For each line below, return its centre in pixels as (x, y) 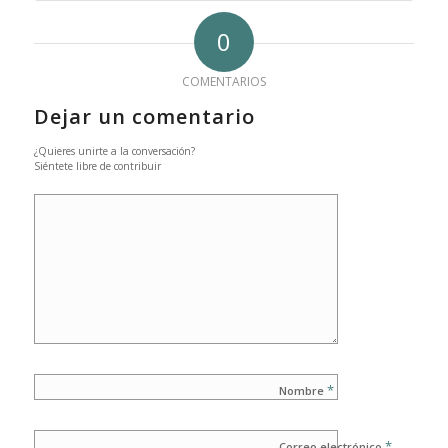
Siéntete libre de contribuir (97, 165)
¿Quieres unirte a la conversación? (114, 150)
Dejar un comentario (144, 116)
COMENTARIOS (223, 81)
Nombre (302, 390)
